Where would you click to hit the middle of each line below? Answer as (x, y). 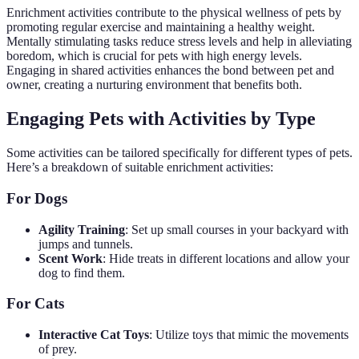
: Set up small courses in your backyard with (237, 229)
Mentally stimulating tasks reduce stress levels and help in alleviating (179, 42)
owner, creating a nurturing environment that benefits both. (154, 85)
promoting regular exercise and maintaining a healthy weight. (161, 27)
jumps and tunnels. (86, 244)
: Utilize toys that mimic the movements (249, 335)
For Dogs (37, 198)
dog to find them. (82, 272)
